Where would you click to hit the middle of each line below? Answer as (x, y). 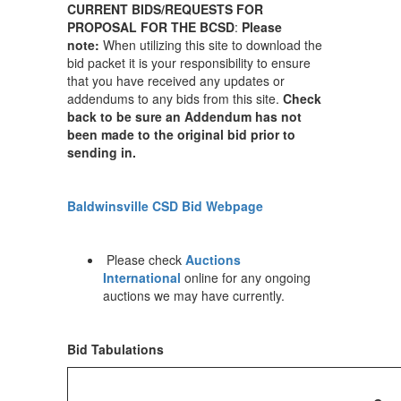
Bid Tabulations (115, 349)
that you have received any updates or (176, 81)
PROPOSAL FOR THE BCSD (151, 27)
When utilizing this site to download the (211, 45)
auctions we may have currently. (194, 295)
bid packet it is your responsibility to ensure (189, 63)
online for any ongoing (246, 277)
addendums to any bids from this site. (175, 98)
